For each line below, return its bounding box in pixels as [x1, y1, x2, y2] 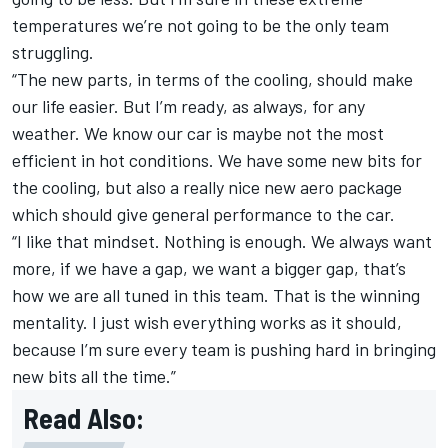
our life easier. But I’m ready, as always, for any [12, 95, 365, 118]
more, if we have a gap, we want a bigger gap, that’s [12, 257, 406, 280]
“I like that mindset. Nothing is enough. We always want [12, 230, 432, 253]
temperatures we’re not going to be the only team [12, 14, 389, 37]
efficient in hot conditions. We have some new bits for [12, 149, 422, 172]
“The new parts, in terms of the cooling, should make [12, 68, 413, 91]
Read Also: [24, 401, 144, 436]
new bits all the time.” [12, 365, 176, 388]
